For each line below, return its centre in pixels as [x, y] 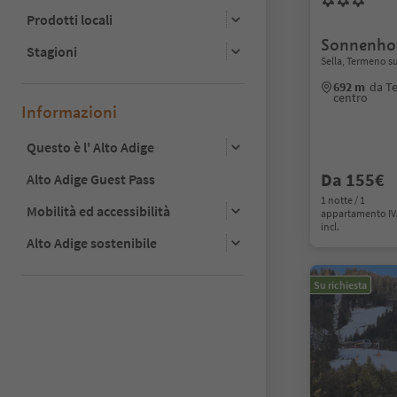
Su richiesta [340, 285]
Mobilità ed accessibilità [98, 210]
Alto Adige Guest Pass [91, 179]
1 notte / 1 [343, 200]
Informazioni [69, 112]
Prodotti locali [70, 19]
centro [350, 97]
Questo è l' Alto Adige [90, 147]
